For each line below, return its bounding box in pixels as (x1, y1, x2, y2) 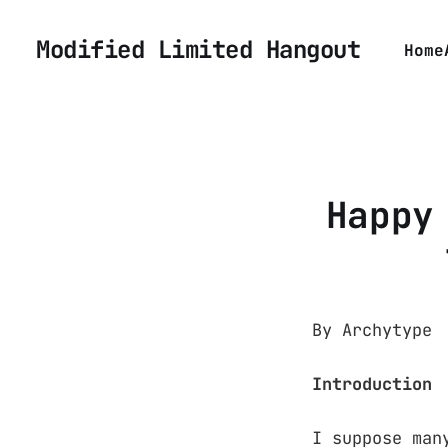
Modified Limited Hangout (36, 34, 361, 65)
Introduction (312, 373, 432, 396)
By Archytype (312, 319, 432, 341)
